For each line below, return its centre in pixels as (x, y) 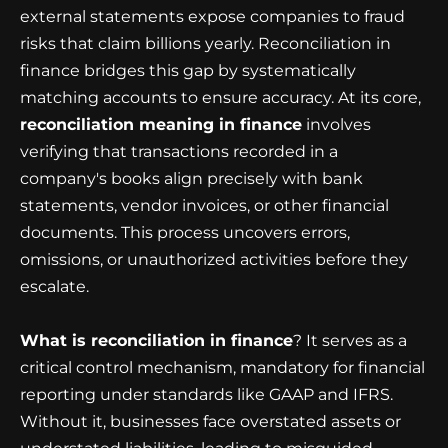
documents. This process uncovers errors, (185, 232)
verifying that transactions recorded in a (179, 151)
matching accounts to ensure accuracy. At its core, (220, 97)
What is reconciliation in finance (156, 341)
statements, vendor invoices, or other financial (204, 205)
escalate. (54, 286)
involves (336, 124)
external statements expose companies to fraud (212, 16)
